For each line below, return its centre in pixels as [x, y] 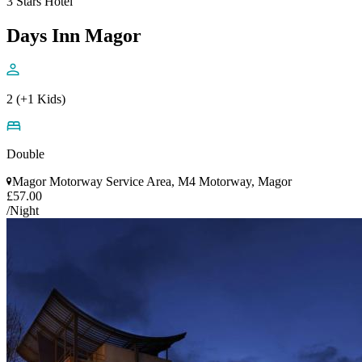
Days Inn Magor [74, 35]
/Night [23, 210]
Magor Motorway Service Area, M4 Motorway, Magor [152, 181]
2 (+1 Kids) [36, 99]
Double [25, 154]
